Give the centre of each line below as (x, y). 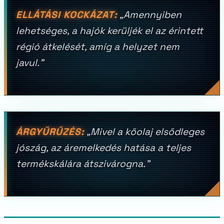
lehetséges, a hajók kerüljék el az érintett (109, 31)
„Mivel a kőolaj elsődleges (144, 132)
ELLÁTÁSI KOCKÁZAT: (67, 15)
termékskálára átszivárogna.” (83, 164)
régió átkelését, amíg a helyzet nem (98, 47)
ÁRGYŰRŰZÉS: (50, 132)
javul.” (30, 63)
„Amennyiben (149, 15)
